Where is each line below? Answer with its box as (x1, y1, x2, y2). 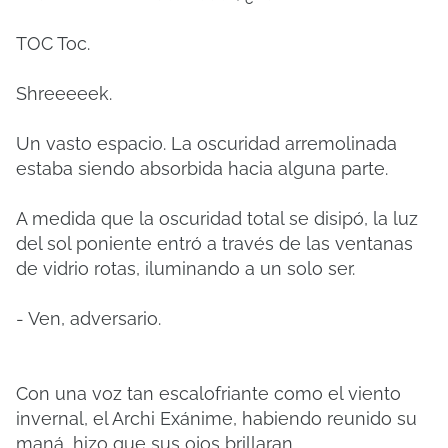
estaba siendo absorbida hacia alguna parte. (16, 158, 388, 179)
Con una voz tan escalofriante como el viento (16, 383, 401, 404)
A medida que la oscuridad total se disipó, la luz (16, 208, 418, 229)
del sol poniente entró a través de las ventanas (16, 233, 413, 254)
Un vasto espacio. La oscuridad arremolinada (16, 133, 397, 154)
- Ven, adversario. (16, 308, 161, 329)
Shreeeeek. (16, 83, 112, 104)
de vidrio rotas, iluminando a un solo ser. (16, 258, 355, 279)
